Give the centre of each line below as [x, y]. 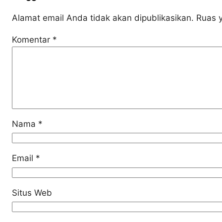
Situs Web [32, 193]
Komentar [32, 40]
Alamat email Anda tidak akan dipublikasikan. [103, 18]
